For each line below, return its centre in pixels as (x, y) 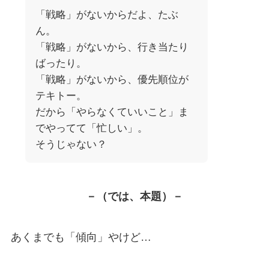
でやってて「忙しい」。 (91, 128)
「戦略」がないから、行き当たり (112, 47)
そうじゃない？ (71, 144)
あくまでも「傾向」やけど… (81, 237)
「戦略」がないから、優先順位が (112, 79)
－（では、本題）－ (134, 196)
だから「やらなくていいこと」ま (112, 112)
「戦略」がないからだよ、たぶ (107, 14)
